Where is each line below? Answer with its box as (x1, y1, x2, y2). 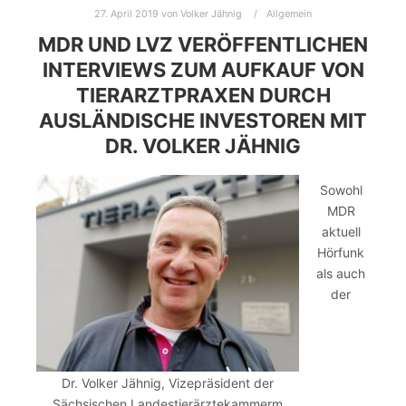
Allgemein (266, 7, 312, 20)
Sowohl (319, 181, 362, 198)
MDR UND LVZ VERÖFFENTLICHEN (38, 32, 368, 56)
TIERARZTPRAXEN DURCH (75, 82, 331, 107)
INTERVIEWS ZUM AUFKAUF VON (42, 57, 364, 82)
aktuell (321, 223, 361, 239)
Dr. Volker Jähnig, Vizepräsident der (62, 374, 274, 391)
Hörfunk (317, 244, 364, 260)
